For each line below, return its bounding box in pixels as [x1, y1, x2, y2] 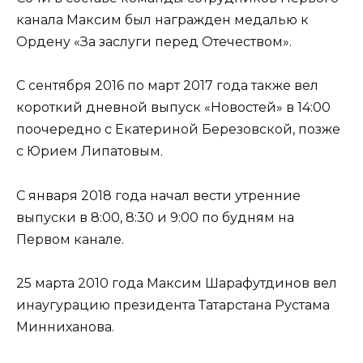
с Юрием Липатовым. [16, 143, 163, 160]
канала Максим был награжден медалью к [16, 12, 309, 28]
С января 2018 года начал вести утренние [16, 187, 301, 203]
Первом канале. [16, 231, 124, 247]
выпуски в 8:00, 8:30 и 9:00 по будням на [16, 209, 294, 225]
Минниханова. [16, 318, 114, 335]
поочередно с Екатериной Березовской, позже [16, 122, 340, 138]
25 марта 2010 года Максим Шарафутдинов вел [16, 275, 337, 291]
